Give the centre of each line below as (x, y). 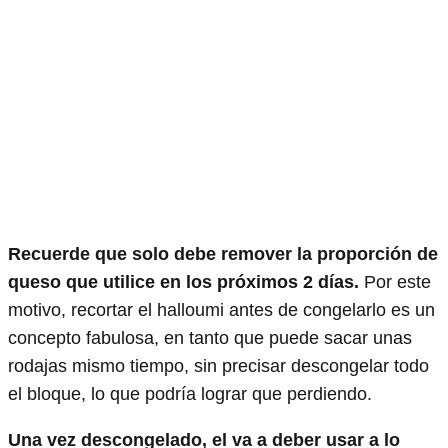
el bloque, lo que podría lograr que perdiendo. (190, 393)
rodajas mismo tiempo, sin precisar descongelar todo (218, 365)
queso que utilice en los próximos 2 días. (186, 281)
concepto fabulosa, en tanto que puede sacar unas (210, 337)
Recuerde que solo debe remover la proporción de (223, 253)
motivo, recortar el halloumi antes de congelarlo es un (221, 309)
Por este (397, 281)
